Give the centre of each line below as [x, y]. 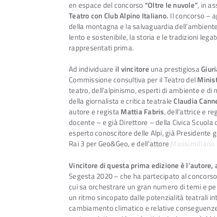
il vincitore [132, 69]
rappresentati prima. [101, 47]
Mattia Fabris [142, 112]
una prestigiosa [175, 69]
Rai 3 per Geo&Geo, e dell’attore [120, 144]
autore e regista [95, 112]
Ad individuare [92, 69]
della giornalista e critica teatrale [121, 101]
